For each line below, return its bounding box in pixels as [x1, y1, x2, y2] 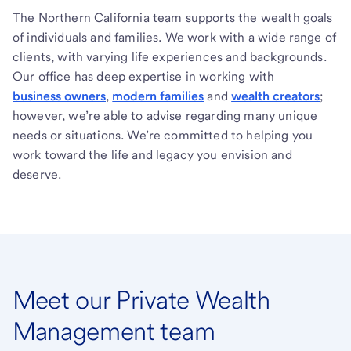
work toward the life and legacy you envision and [13, 147, 292, 162]
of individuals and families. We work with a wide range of [13, 29, 337, 45]
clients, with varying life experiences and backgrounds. [13, 49, 327, 64]
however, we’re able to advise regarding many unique [13, 107, 318, 123]
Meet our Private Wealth [13, 284, 270, 315]
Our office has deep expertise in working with [13, 68, 275, 84]
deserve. [13, 166, 62, 182]
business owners [13, 88, 106, 103]
